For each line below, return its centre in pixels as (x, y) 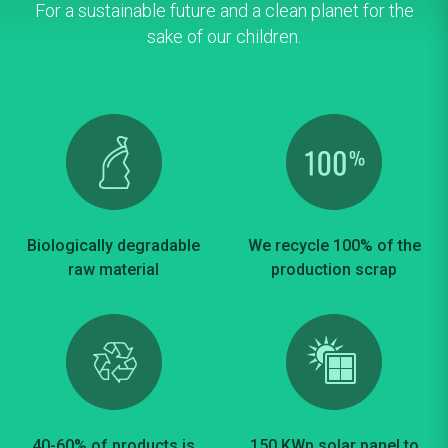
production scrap (334, 269)
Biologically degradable (114, 245)
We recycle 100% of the (334, 245)
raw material (114, 269)
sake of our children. (224, 36)
